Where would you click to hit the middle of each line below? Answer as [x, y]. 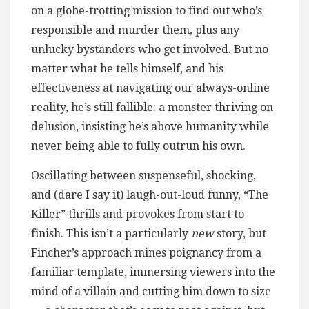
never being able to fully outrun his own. [140, 146]
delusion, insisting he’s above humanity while [150, 126]
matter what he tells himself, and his [127, 68]
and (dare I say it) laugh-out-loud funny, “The [150, 195]
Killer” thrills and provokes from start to [138, 214]
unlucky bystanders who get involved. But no [150, 49]
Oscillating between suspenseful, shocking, [143, 175]
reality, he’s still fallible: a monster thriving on [152, 107]
